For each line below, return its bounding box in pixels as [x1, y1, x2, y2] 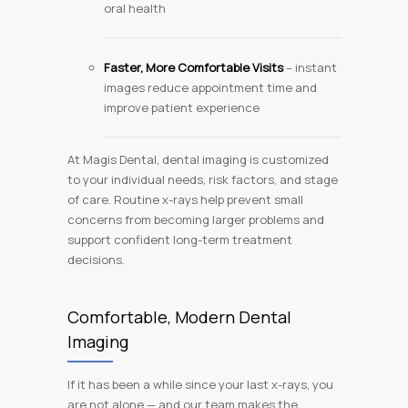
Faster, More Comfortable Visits [104, 59, 283, 76]
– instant [283, 59, 337, 76]
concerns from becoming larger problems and [67, 211, 324, 228]
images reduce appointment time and [104, 79, 317, 96]
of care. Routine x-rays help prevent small [67, 191, 303, 208]
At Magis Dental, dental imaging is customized [67, 151, 329, 168]
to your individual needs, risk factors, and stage [67, 171, 338, 188]
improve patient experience [104, 99, 260, 116]
